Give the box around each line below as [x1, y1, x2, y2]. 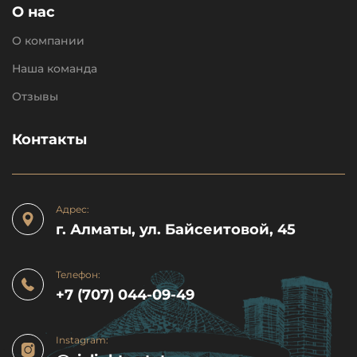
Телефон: [56, 269, 100, 280]
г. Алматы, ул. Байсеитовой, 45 [56, 221, 296, 238]
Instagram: [56, 334, 108, 346]
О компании [12, 33, 84, 48]
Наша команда [12, 61, 97, 76]
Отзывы [12, 89, 58, 104]
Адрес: [56, 203, 89, 215]
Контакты [12, 131, 87, 148]
